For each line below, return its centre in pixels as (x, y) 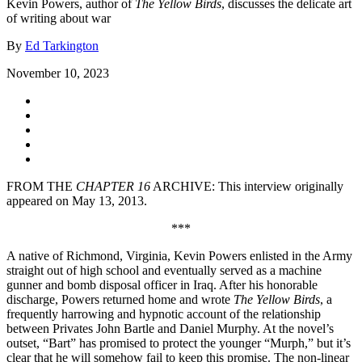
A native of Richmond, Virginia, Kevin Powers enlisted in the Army (179, 255)
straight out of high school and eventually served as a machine (164, 270)
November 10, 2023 (58, 73)
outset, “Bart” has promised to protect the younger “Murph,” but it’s (179, 343)
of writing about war (59, 18)
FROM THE (41, 186)
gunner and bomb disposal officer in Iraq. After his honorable (162, 284)
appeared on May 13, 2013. (77, 200)
